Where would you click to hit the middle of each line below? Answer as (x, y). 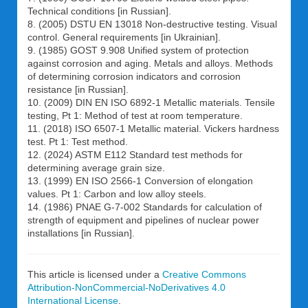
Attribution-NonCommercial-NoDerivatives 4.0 (126, 287)
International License (73, 300)
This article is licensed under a (95, 274)
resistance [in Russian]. (78, 89)
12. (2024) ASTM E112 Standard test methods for (135, 155)
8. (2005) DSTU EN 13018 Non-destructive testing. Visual (152, 24)
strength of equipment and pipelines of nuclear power (143, 220)
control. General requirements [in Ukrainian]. (124, 37)
